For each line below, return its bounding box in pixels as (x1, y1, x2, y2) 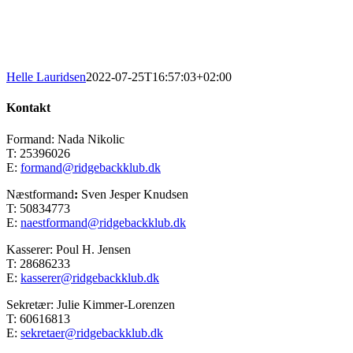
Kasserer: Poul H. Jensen (6, 242, 131, 256)
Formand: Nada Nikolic (6, 132, 124, 146)
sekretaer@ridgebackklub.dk (20, 325, 163, 340)
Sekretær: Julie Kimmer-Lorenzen (6, 297, 175, 311)
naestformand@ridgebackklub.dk (20, 215, 186, 229)
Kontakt (6, 101, 50, 115)
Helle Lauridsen (6, 70, 86, 84)
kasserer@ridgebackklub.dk (20, 270, 159, 284)
